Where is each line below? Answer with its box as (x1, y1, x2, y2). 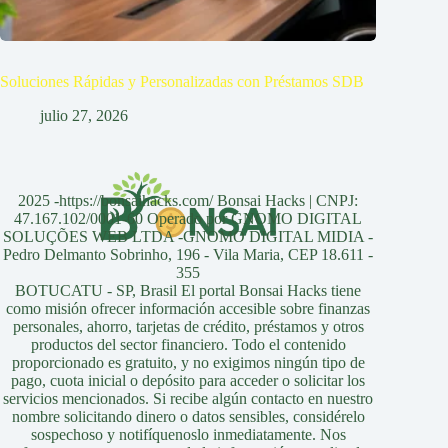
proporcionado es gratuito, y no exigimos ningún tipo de (11, 354, 365, 372)
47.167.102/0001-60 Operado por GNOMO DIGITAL (14, 210, 363, 228)
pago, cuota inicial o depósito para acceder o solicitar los (11, 372, 366, 390)
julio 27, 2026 (40, 107, 128, 125)
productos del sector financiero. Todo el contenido (30, 336, 346, 354)
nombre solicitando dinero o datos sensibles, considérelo (11, 408, 365, 426)
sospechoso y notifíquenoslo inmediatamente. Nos (30, 426, 346, 444)
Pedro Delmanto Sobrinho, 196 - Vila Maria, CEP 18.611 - (3, 246, 374, 264)
